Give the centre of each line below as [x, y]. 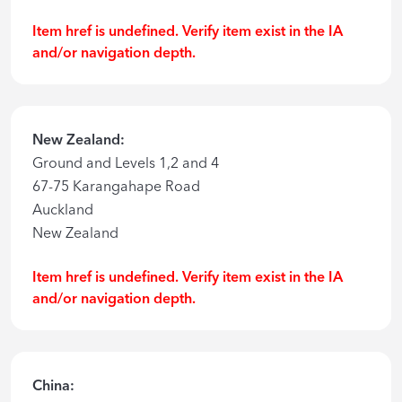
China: [53, 385]
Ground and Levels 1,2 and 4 [126, 163]
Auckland [63, 210]
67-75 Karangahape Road [116, 186]
